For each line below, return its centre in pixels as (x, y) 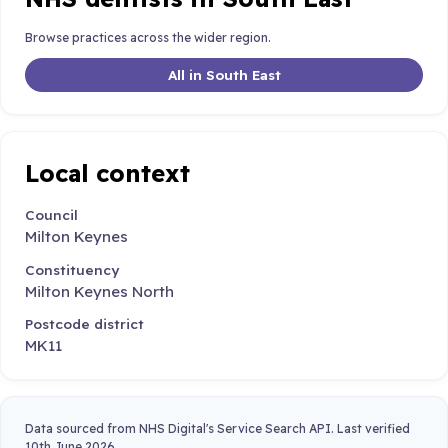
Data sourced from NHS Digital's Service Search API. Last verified (217, 428)
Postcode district (84, 323)
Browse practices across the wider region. (148, 38)
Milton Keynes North (99, 291)
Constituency (72, 269)
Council (51, 215)
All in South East (224, 74)
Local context (107, 172)
